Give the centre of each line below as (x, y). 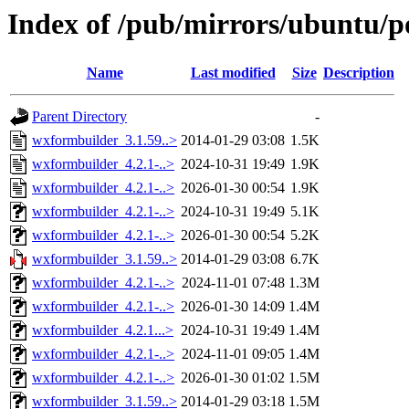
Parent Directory (79, 117)
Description (359, 73)
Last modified (233, 73)
